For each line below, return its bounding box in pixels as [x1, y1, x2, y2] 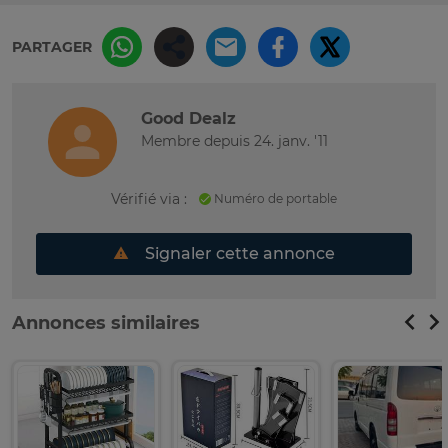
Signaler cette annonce [141, 243, 335, 263]
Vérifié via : [111, 189, 187, 208]
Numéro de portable [211, 190, 337, 206]
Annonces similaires [12, 311, 200, 334]
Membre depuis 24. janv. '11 [141, 132, 328, 151]
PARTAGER [12, 38, 92, 57]
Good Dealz [141, 109, 236, 129]
